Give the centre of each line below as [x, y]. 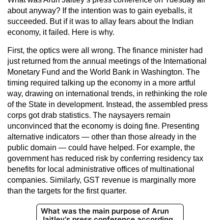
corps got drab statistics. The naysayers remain [89, 115]
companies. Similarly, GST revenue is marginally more [102, 180]
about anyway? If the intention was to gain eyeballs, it [100, 10]
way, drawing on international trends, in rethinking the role [107, 93]
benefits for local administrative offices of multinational [101, 169]
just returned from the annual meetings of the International [107, 61]
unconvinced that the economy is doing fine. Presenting [103, 126]
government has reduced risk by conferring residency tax [105, 158]
